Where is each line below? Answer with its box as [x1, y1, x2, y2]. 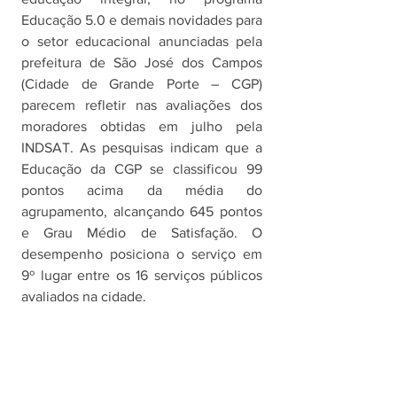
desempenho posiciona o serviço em [21, 246, 262, 262]
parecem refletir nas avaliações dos [21, 97, 262, 113]
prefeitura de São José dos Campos [21, 55, 262, 71]
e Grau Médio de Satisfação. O [21, 225, 262, 241]
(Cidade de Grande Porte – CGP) [21, 76, 262, 92]
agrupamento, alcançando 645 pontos [21, 204, 262, 220]
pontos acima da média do [21, 183, 262, 198]
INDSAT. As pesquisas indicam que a [21, 140, 262, 156]
